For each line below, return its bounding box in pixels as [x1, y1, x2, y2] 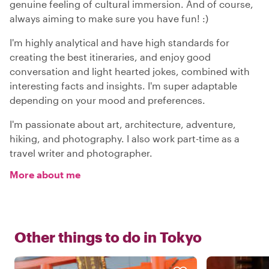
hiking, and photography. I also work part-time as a [10, 132, 240, 144]
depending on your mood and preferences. [10, 94, 205, 106]
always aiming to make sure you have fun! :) [10, 12, 208, 24]
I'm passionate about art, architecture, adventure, [10, 118, 236, 130]
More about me [10, 168, 80, 180]
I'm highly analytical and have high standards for [10, 36, 229, 48]
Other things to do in [14, 228, 157, 246]
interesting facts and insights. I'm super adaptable [10, 79, 237, 91]
